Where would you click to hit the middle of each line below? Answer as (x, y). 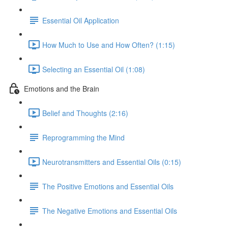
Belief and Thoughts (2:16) (85, 113)
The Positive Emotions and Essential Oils (108, 186)
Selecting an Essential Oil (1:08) (94, 69)
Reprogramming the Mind (83, 137)
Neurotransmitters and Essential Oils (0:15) (112, 162)
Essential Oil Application (81, 20)
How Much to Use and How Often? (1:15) (109, 45)
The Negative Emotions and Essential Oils (110, 210)
